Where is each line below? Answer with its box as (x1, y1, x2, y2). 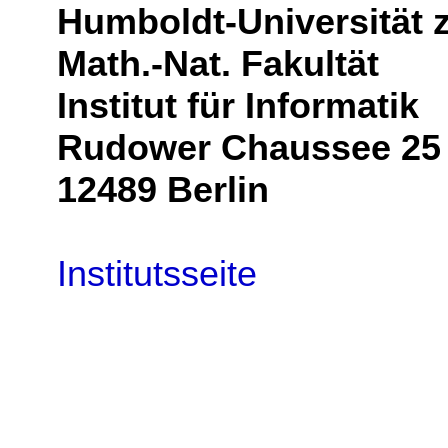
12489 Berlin (56, 169, 269, 211)
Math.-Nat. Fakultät (56, 43, 379, 85)
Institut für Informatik (56, 85, 419, 127)
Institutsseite (56, 253, 257, 295)
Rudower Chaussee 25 (56, 127, 441, 169)
